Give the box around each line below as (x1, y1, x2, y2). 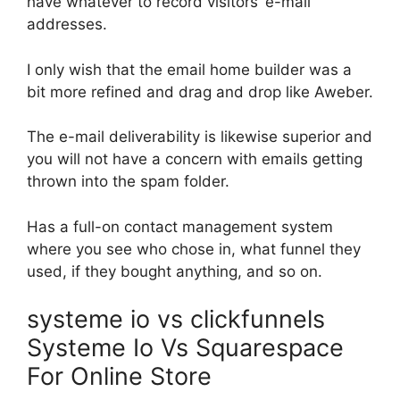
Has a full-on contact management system (27, 217, 333, 236)
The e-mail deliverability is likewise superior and (27, 128, 372, 146)
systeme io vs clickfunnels (27, 304, 332, 334)
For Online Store (27, 362, 212, 391)
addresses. (27, 15, 107, 33)
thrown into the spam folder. (27, 172, 229, 190)
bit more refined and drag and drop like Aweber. (27, 82, 373, 101)
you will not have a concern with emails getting (27, 150, 362, 168)
